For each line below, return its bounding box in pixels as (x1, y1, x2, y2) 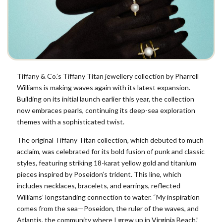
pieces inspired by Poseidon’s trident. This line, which (17, 170, 181, 179)
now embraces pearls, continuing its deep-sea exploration (17, 106, 195, 114)
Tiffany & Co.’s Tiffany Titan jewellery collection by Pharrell (17, 72, 199, 80)
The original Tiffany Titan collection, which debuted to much (17, 136, 204, 145)
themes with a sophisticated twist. (17, 117, 124, 126)
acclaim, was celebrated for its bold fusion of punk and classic (17, 147, 205, 156)
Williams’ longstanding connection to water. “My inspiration (17, 193, 200, 202)
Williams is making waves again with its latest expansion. (17, 83, 190, 92)
